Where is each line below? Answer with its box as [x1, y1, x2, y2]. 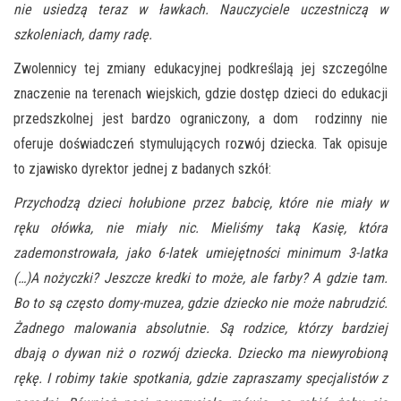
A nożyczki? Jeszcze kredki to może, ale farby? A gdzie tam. [30, 269, 388, 286]
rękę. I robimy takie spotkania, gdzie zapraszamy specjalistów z [13, 369, 388, 387]
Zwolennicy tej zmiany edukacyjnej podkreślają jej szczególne [13, 59, 388, 77]
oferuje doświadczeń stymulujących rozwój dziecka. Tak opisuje [13, 134, 388, 152]
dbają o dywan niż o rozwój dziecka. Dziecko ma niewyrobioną [13, 344, 388, 362]
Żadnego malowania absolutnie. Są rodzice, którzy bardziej [13, 319, 388, 337]
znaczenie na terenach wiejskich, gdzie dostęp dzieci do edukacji [13, 84, 388, 102]
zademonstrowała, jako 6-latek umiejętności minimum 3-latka [13, 243, 388, 261]
